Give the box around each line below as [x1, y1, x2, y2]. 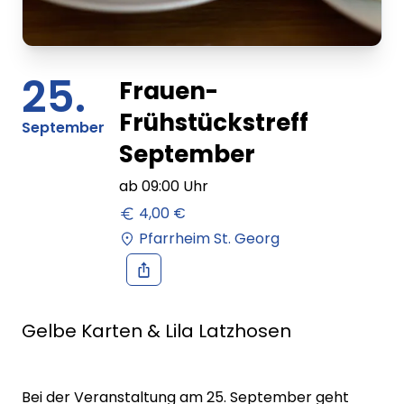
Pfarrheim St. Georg [139, 228, 280, 249]
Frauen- [119, 75, 218, 107]
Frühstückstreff [119, 106, 308, 139]
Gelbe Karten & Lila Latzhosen [22, 317, 291, 344]
